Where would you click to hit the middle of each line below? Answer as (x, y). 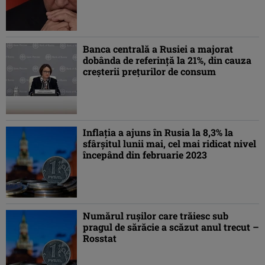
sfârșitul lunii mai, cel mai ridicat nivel (169, 144)
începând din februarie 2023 (145, 155)
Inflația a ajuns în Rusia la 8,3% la (158, 132)
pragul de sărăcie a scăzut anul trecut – (171, 227)
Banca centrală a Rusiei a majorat (158, 49)
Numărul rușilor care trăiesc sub (156, 216)
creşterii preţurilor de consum (149, 72)
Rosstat (100, 238)
